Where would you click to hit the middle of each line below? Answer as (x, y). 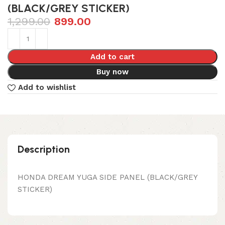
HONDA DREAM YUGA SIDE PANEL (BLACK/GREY (107, 178)
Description (44, 149)
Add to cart (113, 57)
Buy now (113, 72)
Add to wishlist (47, 88)
